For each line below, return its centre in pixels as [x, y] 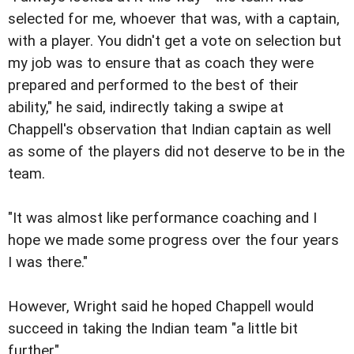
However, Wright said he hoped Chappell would [161, 307]
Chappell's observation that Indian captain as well [169, 130]
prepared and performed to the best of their [153, 86]
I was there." [48, 263]
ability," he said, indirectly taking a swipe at [146, 108]
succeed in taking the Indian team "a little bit [153, 329]
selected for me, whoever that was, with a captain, [174, 19]
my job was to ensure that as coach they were [161, 64]
